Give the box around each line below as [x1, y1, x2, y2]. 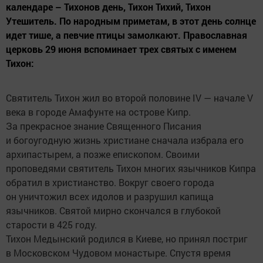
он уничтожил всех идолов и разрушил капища [6, 190, 214, 203]
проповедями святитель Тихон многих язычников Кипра [6, 161, 256, 174]
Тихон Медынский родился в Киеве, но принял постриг [6, 232, 248, 245]
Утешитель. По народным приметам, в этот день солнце [6, 14, 256, 27]
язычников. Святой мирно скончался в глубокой [6, 204, 221, 217]
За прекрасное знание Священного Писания [6, 119, 201, 132]
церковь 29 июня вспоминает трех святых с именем [6, 42, 237, 55]
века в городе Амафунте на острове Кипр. [6, 105, 191, 118]
